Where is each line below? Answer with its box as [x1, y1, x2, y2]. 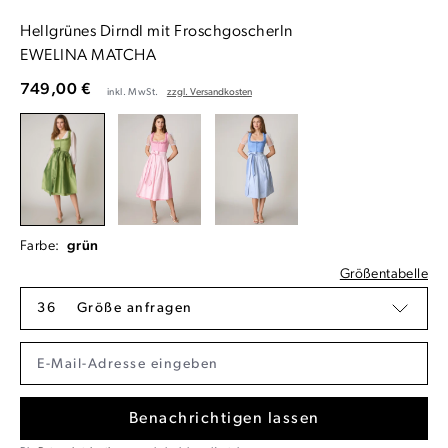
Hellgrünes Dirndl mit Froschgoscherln [20, 23, 293, 40]
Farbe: [20, 239, 63, 255]
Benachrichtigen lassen [128, 411, 320, 428]
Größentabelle [339, 267, 428, 283]
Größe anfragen [76, 301, 193, 317]
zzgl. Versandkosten [166, 86, 252, 98]
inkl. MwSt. [107, 86, 161, 98]
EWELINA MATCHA [20, 47, 156, 64]
